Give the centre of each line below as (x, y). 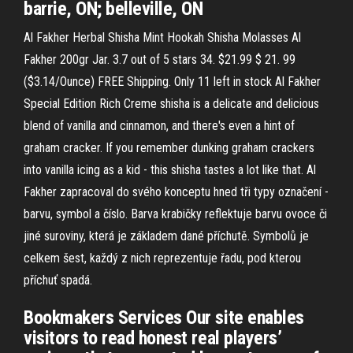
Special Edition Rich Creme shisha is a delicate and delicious (171, 104)
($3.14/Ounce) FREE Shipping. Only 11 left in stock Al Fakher (172, 82)
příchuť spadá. (58, 280)
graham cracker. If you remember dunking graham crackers (169, 148)
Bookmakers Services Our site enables (164, 318)
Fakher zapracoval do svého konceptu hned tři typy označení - (176, 192)
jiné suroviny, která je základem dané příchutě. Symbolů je (166, 236)
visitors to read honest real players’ (153, 338)
